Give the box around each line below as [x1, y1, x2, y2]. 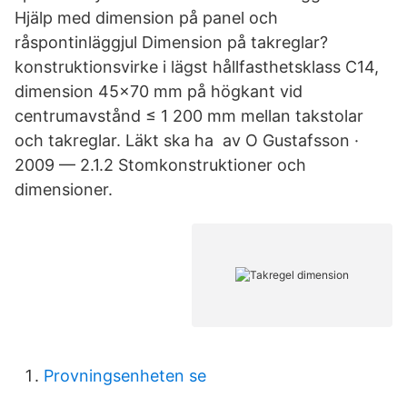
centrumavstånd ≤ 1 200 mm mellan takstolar [15, 106, 363, 125]
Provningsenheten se [44, 366, 206, 385]
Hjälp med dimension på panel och [15, 8, 278, 27]
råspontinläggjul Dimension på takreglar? [15, 33, 328, 52]
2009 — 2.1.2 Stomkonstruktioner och [15, 155, 306, 174]
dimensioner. [15, 180, 113, 199]
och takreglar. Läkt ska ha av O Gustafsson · [15, 131, 359, 150]
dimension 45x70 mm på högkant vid [15, 82, 303, 101]
